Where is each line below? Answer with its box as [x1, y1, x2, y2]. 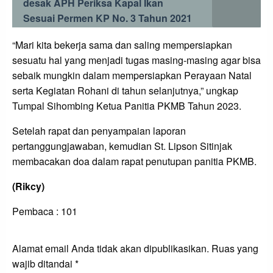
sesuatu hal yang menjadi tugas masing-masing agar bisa [12, 52, 261, 67]
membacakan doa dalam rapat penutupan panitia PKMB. [12, 154, 257, 168]
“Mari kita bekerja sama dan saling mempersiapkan [12, 37, 232, 52]
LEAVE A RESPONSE [12, 218, 132, 236]
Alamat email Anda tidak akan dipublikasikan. [12, 241, 209, 255]
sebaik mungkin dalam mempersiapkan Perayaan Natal [12, 68, 252, 82]
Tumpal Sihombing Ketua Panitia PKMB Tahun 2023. [12, 98, 241, 113]
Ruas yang [211, 241, 258, 255]
